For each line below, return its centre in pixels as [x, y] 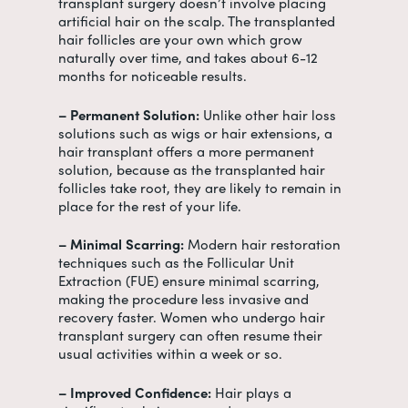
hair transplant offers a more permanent [186, 151]
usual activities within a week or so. [172, 353]
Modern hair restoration [262, 244]
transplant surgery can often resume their [190, 335]
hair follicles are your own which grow [180, 39]
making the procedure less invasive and [184, 299]
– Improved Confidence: [135, 392]
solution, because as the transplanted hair [192, 169]
